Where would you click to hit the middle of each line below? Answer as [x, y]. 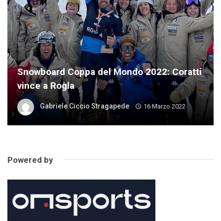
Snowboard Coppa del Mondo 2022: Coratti [110, 72]
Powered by [30, 160]
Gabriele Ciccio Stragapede [85, 106]
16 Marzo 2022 [164, 107]
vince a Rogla [46, 85]
